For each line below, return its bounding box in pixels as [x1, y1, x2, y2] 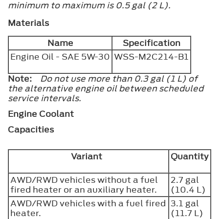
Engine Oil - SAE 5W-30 [10, 50, 110, 63]
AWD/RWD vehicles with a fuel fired [10, 197, 166, 209]
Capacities [8, 123, 54, 135]
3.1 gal [171, 197, 199, 209]
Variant [71, 150, 106, 162]
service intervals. [8, 92, 81, 104]
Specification [122, 37, 180, 49]
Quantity [171, 150, 209, 162]
